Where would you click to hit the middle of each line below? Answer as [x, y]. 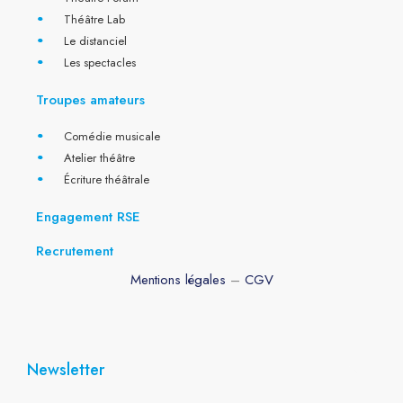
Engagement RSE [88, 216]
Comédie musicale [112, 136]
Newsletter [66, 370]
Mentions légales [178, 279]
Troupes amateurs [90, 99]
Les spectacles [100, 62]
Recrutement [75, 251]
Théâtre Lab [95, 19]
